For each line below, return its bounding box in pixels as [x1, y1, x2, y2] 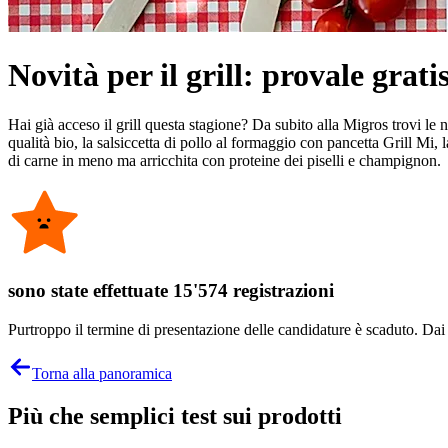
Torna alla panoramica [32, 365, 172, 383]
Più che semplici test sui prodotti [8, 403, 342, 430]
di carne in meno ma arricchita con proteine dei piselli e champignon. [8, 151, 441, 169]
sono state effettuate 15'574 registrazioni [8, 280, 334, 302]
